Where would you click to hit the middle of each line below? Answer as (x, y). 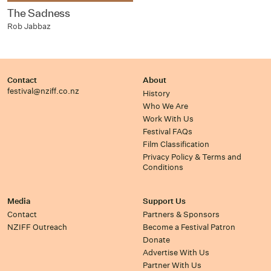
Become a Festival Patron (189, 227)
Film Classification (176, 144)
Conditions (163, 167)
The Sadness (39, 13)
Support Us (164, 201)
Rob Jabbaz (29, 26)
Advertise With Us (176, 253)
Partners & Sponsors (181, 214)
